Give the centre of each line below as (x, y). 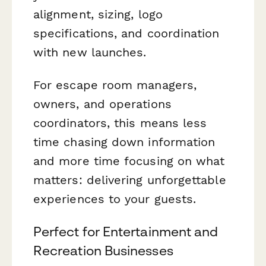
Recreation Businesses (103, 251)
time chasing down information (124, 142)
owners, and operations (102, 104)
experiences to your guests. (115, 199)
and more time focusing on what (129, 161)
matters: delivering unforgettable (130, 180)
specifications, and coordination (126, 33)
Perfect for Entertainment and (126, 232)
